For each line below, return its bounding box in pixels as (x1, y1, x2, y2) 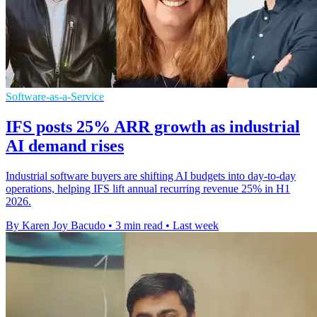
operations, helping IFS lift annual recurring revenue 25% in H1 (6, 182, 290, 195)
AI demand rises (6, 136, 124, 155)
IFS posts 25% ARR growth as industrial (6, 117, 300, 136)
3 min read (115, 219, 163, 231)
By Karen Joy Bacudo (6, 219, 105, 231)
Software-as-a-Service (6, 90, 104, 103)
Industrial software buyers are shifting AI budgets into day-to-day (6, 169, 296, 182)
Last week (173, 219, 219, 231)
